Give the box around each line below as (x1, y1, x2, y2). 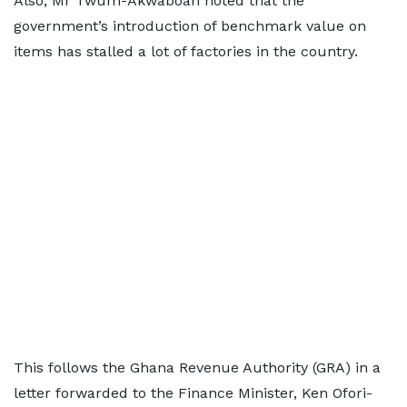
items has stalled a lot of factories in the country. (14, 43, 358, 60)
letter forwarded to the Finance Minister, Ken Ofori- (14, 384, 372, 402)
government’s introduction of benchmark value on (14, 17, 366, 35)
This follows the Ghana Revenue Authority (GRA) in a (14, 359, 381, 376)
